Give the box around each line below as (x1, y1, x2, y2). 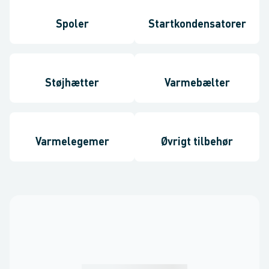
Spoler (55, 19, 89, 30)
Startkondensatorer (148, 19, 246, 30)
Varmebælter (164, 77, 230, 89)
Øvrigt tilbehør (161, 136, 233, 148)
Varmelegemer (35, 136, 109, 148)
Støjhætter (45, 77, 99, 89)
